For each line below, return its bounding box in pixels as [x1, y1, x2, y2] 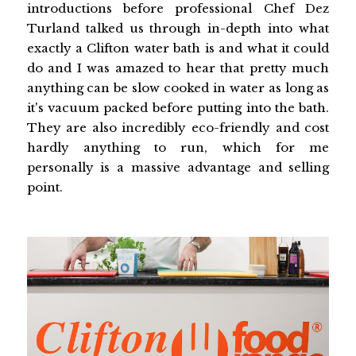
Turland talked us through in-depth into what [26, 20, 330, 36]
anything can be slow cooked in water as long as [26, 79, 330, 95]
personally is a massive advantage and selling [26, 159, 330, 175]
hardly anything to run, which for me [26, 139, 330, 155]
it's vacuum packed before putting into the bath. [26, 99, 330, 115]
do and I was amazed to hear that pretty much [26, 60, 330, 75]
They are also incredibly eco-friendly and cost [26, 119, 330, 135]
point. [26, 179, 63, 195]
